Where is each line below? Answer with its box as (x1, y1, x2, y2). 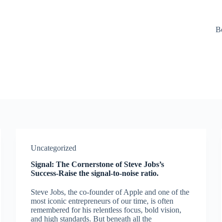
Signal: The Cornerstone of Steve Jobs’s (31, 160, 165, 168)
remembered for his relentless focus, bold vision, (31, 206, 182, 214)
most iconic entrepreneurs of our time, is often (31, 197, 174, 205)
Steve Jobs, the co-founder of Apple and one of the (31, 188, 190, 196)
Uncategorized (31, 144, 77, 152)
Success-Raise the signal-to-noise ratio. (31, 169, 159, 177)
